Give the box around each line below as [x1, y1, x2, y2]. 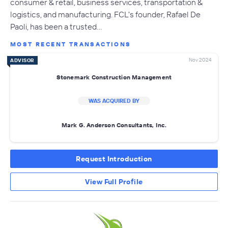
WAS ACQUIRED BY [89, 97, 139, 105]
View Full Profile [85, 177, 143, 187]
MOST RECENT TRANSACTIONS [10, 40, 131, 48]
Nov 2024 [189, 56, 212, 64]
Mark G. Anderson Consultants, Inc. [61, 121, 167, 129]
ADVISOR [10, 57, 35, 64]
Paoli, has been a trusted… [10, 21, 102, 32]
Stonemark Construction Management [56, 73, 172, 81]
